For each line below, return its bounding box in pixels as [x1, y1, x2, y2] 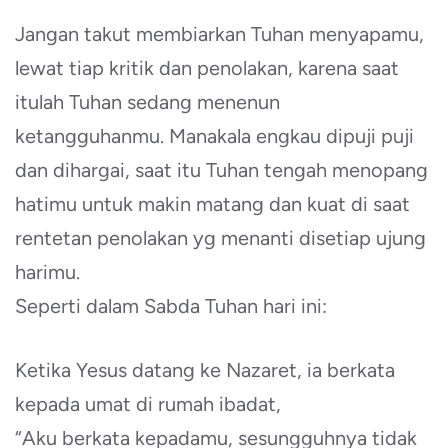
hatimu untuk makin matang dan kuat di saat [15, 192, 410, 216]
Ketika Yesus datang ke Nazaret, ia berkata [15, 358, 395, 382]
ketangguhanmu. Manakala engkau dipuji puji [15, 124, 414, 148]
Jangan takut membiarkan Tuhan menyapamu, [15, 22, 424, 46]
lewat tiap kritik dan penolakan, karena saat [15, 56, 399, 80]
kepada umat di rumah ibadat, [15, 392, 281, 416]
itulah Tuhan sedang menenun [15, 90, 280, 114]
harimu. [15, 260, 80, 284]
